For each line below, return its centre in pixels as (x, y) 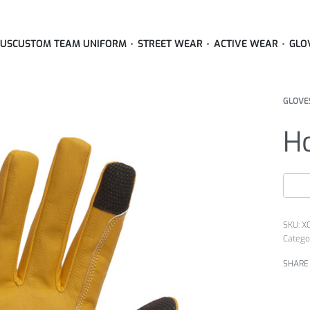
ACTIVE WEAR (246, 44)
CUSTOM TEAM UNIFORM (70, 44)
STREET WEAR (170, 44)
